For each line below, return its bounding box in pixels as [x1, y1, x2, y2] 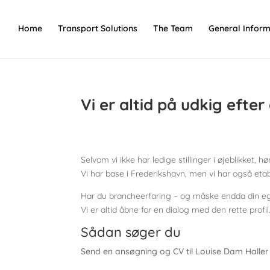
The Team [153, 23, 193, 34]
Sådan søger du [81, 223, 181, 240]
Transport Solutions [58, 23, 137, 34]
